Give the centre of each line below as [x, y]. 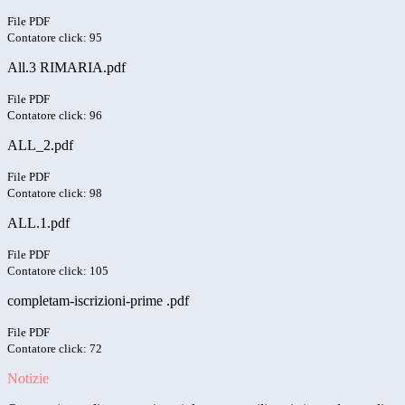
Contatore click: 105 [58, 271]
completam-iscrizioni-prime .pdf [98, 301]
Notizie [28, 379]
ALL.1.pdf [38, 223]
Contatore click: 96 [55, 116]
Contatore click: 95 [55, 38]
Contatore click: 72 [55, 349]
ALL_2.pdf [40, 146]
